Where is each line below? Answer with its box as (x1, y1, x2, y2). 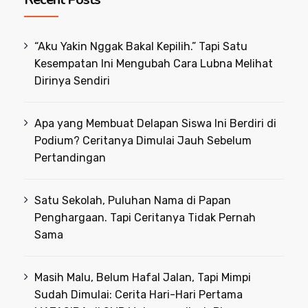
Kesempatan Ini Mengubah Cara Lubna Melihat (34, 56, 274, 70)
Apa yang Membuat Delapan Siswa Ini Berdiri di (34, 116, 277, 130)
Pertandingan (34, 151, 107, 164)
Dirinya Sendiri (34, 74, 111, 87)
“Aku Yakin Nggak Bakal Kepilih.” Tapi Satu (34, 39, 248, 53)
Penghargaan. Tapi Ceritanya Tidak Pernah (34, 210, 256, 224)
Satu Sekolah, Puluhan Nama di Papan (34, 193, 232, 207)
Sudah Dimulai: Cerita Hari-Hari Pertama (34, 287, 243, 301)
